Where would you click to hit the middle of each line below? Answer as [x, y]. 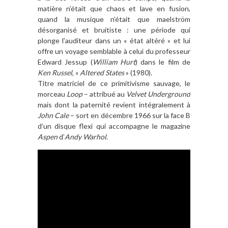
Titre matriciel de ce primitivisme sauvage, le [114, 83]
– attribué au [104, 94]
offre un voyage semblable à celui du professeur [114, 51]
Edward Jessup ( [65, 62]
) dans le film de [163, 62]
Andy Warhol [85, 137]
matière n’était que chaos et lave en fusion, [114, 9]
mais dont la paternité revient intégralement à [114, 105]
